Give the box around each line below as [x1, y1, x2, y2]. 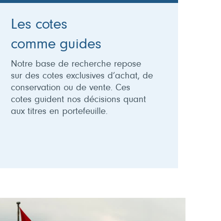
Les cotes [11, 17, 67, 33]
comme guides [11, 37, 101, 52]
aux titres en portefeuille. [11, 107, 108, 116]
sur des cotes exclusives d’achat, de [11, 71, 153, 81]
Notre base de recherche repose [11, 59, 142, 69]
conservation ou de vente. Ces [11, 83, 131, 93]
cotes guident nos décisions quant [11, 95, 147, 105]
